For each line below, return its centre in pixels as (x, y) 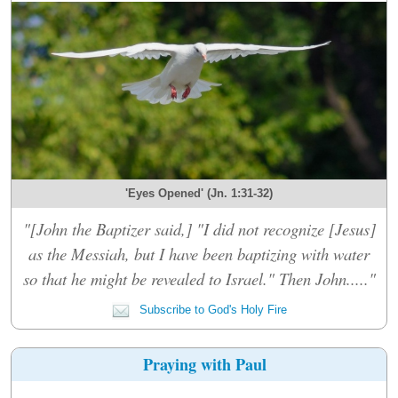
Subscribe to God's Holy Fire (211, 309)
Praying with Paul (204, 364)
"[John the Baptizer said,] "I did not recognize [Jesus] (199, 228)
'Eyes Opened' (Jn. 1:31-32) (199, 193)
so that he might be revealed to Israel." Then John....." (199, 278)
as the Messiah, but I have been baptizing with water (199, 253)
